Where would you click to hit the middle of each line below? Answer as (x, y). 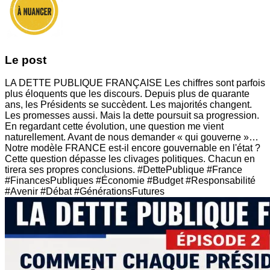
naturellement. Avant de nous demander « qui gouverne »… (132, 137)
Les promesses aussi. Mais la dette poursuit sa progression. (132, 116)
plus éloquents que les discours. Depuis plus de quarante (127, 94)
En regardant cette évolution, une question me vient (114, 127)
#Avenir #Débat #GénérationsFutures (85, 192)
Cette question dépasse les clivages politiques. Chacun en (130, 159)
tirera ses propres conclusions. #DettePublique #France (124, 170)
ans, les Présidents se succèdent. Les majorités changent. (128, 105)
